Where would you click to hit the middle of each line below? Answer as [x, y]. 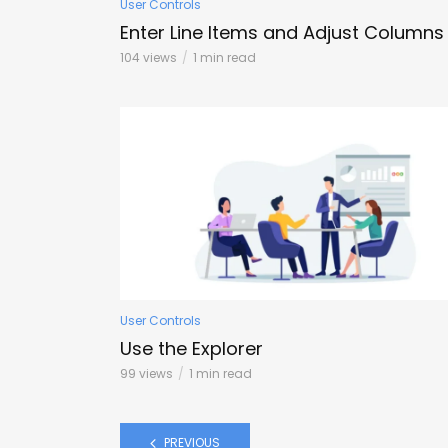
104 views [148, 57]
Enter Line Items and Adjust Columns [282, 32]
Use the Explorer [191, 349]
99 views [146, 374]
